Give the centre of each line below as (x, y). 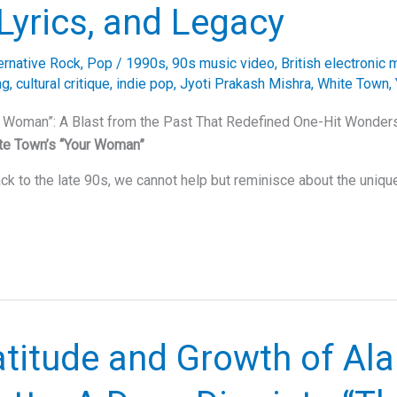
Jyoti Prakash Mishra (245, 84)
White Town (353, 84)
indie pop (145, 84)
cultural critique (63, 84)
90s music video (223, 64)
